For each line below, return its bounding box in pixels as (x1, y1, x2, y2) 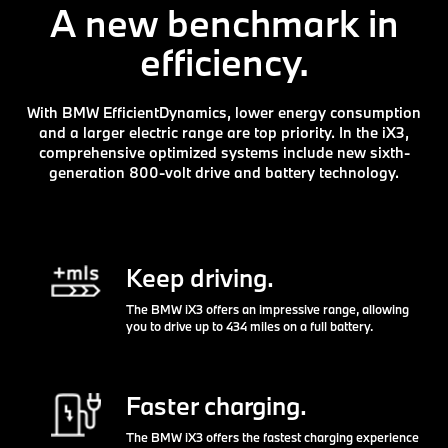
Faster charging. (125, 388, 307, 422)
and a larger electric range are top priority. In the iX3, (39, 122, 409, 142)
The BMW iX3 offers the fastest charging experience (125, 428, 419, 445)
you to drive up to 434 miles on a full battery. (125, 317, 373, 334)
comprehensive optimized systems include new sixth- (38, 142, 410, 162)
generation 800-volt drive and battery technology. (49, 162, 399, 182)
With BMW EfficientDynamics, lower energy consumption (27, 102, 421, 122)
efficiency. (139, 36, 309, 86)
